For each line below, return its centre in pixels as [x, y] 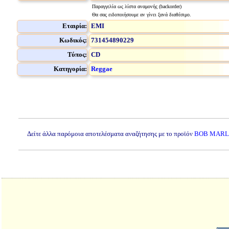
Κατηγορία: [70, 69]
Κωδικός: [73, 40]
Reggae [102, 69]
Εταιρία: [75, 26]
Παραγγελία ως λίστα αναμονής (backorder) [136, 6]
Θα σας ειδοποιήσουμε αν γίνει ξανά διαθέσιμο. [141, 15]
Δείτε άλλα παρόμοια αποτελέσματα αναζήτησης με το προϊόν [111, 134]
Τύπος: [77, 54]
